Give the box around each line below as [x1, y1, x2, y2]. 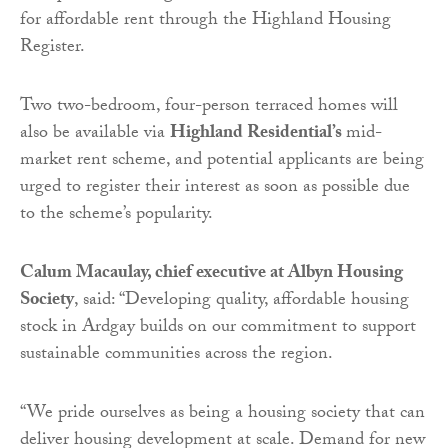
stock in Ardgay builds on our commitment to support [20, 313, 416, 345]
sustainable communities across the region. [20, 340, 333, 372]
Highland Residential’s [170, 119, 346, 151]
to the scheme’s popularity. [20, 200, 213, 232]
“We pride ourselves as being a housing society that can [20, 399, 425, 431]
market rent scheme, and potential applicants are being [20, 146, 424, 178]
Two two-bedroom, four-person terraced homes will [20, 92, 398, 124]
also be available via [20, 119, 170, 151]
